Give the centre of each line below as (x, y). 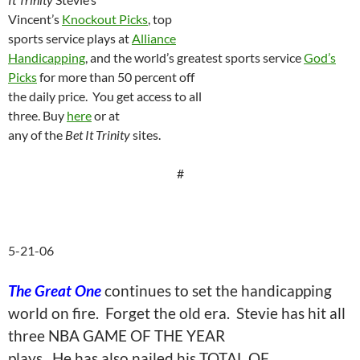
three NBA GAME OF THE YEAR (117, 336)
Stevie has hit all (291, 313)
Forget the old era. (168, 313)
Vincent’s (35, 19)
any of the (37, 135)
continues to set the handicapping (217, 291)
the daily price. (48, 96)
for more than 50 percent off (116, 77)
